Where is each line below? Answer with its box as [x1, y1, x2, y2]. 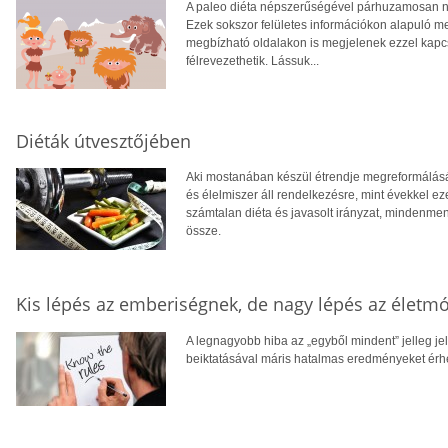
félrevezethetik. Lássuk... [186, 53, 319, 68]
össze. [186, 224, 221, 239]
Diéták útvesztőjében [16, 128, 191, 153]
